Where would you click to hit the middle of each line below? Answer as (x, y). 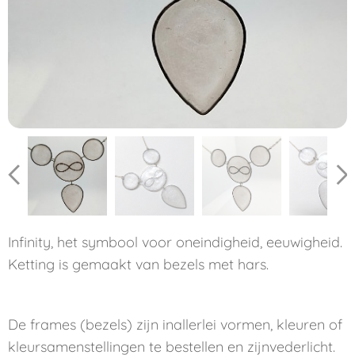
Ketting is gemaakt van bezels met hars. (138, 264)
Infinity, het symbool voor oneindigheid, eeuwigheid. (175, 242)
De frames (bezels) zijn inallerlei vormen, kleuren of (175, 324)
